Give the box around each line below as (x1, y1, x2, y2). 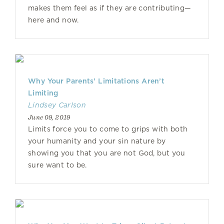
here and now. (28, 16, 79, 24)
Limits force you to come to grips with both (28, 125, 188, 133)
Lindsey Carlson (28, 101, 86, 109)
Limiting (28, 89, 58, 97)
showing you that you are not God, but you (28, 149, 185, 157)
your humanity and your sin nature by (28, 137, 166, 145)
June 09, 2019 (28, 113, 70, 121)
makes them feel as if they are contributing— (28, 4, 191, 12)
